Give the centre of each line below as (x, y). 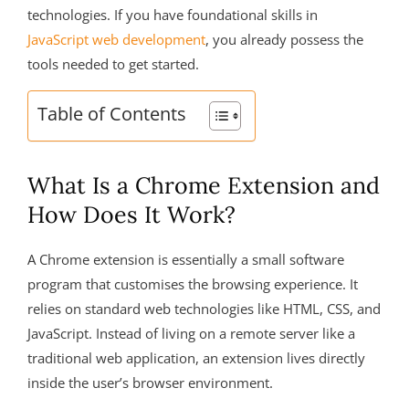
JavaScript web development (116, 39)
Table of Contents (112, 113)
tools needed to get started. (113, 64)
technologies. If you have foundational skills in (173, 15)
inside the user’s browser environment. (150, 383)
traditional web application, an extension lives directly (196, 358)
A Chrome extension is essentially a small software (186, 259)
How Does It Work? (131, 215)
